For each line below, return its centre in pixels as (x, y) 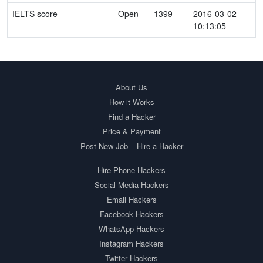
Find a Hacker (131, 117)
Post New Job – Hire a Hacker (131, 146)
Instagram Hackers (131, 243)
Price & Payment (131, 131)
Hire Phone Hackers (131, 170)
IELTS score (35, 14)
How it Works (131, 102)
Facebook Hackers (131, 214)
